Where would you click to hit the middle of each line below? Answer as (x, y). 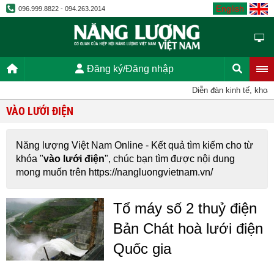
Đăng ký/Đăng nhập (130, 69)
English (230, 9)
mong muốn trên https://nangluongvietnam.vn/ (114, 172)
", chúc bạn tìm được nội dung (170, 159)
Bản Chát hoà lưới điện (188, 228)
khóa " (30, 159)
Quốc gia (142, 249)
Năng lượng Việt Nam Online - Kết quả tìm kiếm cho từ (135, 145)
